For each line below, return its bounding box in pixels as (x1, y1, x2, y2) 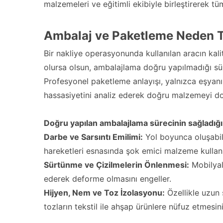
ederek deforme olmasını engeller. (44, 174, 171, 184)
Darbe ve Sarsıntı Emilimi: (44, 132, 143, 142)
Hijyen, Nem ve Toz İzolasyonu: (44, 188, 165, 198)
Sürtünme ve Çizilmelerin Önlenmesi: (44, 160, 189, 170)
